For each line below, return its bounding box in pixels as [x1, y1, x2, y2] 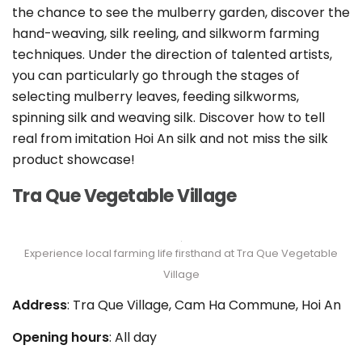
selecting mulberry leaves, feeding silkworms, [12, 87, 299, 107]
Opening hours [12, 328, 109, 347]
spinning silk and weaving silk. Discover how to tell [12, 108, 325, 128]
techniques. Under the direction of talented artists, [12, 45, 332, 65]
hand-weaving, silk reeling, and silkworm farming [12, 24, 319, 44]
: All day [109, 328, 157, 347]
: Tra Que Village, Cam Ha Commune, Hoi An [67, 296, 341, 315]
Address [12, 296, 67, 315]
